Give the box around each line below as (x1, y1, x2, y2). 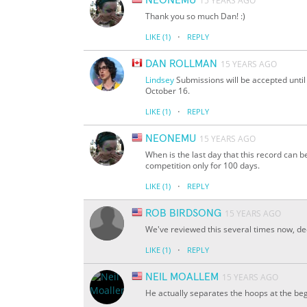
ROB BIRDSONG (145, 208, 221, 219)
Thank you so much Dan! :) (145, 10, 245, 23)
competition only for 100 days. (145, 160, 260, 172)
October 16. (145, 85, 190, 97)
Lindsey (145, 74, 174, 86)
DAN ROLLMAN (145, 58, 217, 70)
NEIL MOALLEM (145, 271, 219, 283)
